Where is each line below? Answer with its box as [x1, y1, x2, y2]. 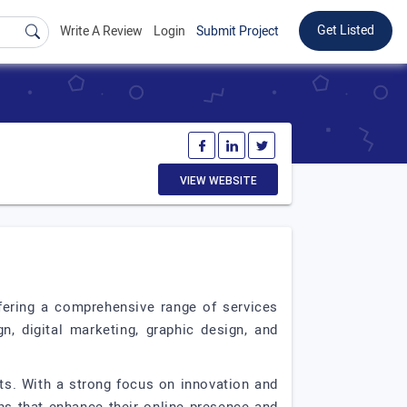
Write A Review [60, 22, 143, 41]
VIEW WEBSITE [179, 174, 257, 187]
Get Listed [317, 21, 374, 40]
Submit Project [196, 22, 279, 41]
